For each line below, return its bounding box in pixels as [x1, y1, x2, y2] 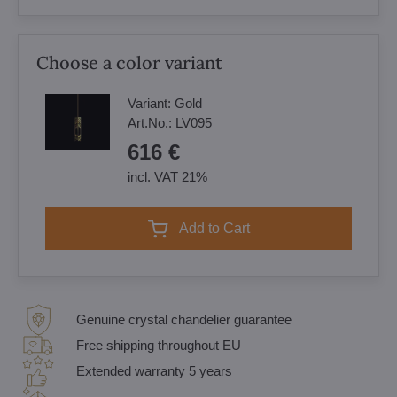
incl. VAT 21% [128, 169, 207, 184]
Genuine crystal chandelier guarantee [76, 312, 292, 327]
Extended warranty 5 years [76, 363, 232, 378]
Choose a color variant [36, 51, 222, 74]
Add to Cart [188, 221, 250, 236]
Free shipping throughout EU [76, 338, 241, 353]
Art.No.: [128, 115, 175, 130]
